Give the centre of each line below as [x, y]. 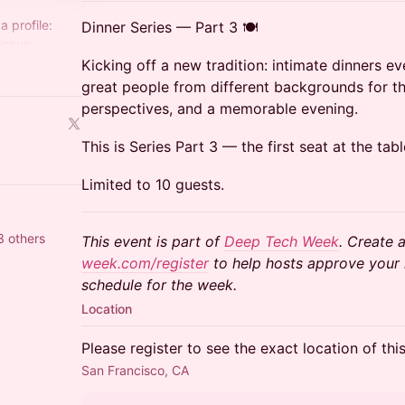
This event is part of [153, 241]
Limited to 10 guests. [153, 184]
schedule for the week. [159, 285]
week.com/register [145, 263]
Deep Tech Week [282, 241]
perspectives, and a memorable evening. [220, 108]
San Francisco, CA [135, 370]
